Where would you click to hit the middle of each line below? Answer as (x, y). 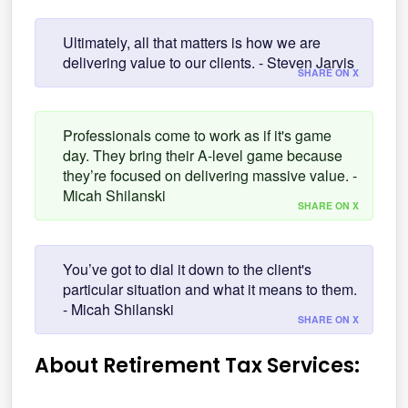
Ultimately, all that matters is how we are (192, 43)
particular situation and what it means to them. (210, 289)
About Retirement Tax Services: (197, 365)
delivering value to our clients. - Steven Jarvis (209, 63)
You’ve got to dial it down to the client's (187, 269)
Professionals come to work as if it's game (197, 136)
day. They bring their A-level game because (203, 156)
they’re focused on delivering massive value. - (210, 176)
